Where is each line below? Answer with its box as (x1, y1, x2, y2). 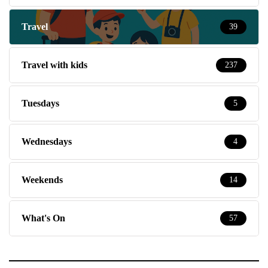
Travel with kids (22, 59, 87, 70)
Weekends (22, 174, 63, 185)
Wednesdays (22, 136, 72, 147)
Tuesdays (22, 98, 59, 108)
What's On (22, 212, 65, 223)
